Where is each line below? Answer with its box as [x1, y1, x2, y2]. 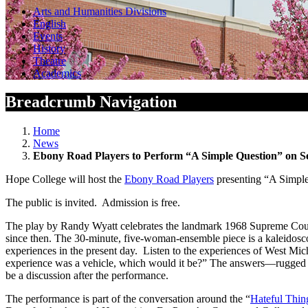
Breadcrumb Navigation [5, 93, 177, 111]
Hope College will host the [5, 173, 124, 186]
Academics [33, 67, 81, 79]
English [33, 17, 66, 30]
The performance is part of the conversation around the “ [5, 293, 250, 305]
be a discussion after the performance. [5, 269, 168, 282]
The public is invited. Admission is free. [5, 197, 180, 209]
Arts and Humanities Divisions [33, 5, 166, 17]
